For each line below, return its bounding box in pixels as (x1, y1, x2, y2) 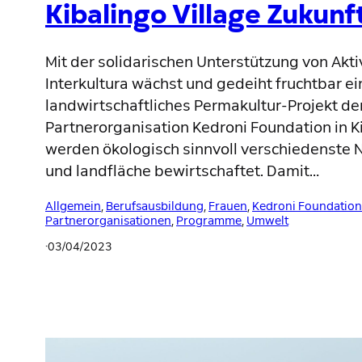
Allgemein (45, 198, 101, 213)
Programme (176, 213, 242, 228)
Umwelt (246, 213, 288, 228)
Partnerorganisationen (45, 213, 171, 228)
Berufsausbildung (106, 198, 204, 213)
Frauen (208, 198, 247, 213)
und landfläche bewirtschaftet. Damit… (45, 161, 319, 181)
